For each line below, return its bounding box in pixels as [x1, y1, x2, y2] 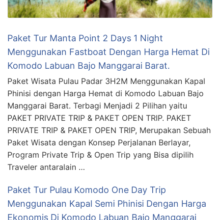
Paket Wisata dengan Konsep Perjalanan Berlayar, [7, 137, 191, 148]
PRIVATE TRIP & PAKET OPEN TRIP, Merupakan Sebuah [7, 125, 211, 136]
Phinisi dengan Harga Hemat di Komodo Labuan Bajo [7, 88, 204, 99]
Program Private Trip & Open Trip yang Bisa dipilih [7, 150, 193, 160]
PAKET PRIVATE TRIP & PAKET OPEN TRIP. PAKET [7, 113, 191, 123]
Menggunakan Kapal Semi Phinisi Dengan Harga [7, 198, 206, 209]
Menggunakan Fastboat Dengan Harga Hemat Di [7, 47, 210, 57]
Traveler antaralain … [7, 162, 85, 172]
